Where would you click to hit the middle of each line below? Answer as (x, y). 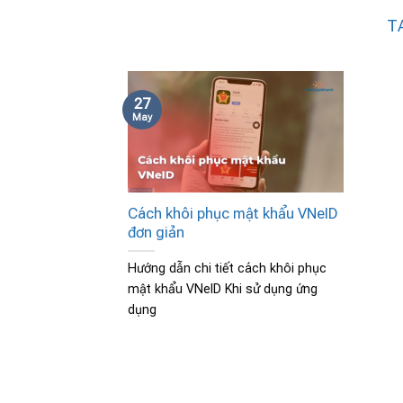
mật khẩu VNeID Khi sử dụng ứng (223, 289)
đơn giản (156, 232)
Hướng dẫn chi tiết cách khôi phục (227, 268)
